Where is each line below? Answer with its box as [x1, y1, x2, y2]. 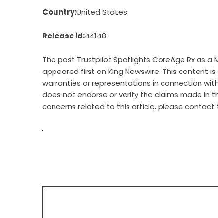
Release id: [42, 31, 85, 41]
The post [42, 54, 77, 65]
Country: [42, 7, 76, 17]
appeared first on [42, 66, 108, 76]
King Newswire [108, 66, 159, 76]
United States [76, 7, 127, 17]
